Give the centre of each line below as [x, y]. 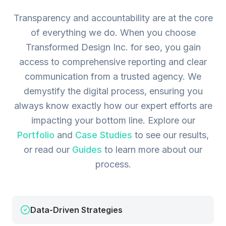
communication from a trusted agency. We [113, 76]
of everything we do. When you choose [113, 33]
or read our [48, 150]
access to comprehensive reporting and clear [113, 62]
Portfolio [36, 135]
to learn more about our [152, 150]
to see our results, [171, 135]
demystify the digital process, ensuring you [113, 91]
